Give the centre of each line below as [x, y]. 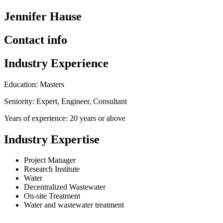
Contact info [36, 40]
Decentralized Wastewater [65, 187]
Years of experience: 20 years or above [65, 118]
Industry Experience [56, 63]
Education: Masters [34, 84]
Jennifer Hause [43, 16]
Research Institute [52, 169]
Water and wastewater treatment [74, 205]
